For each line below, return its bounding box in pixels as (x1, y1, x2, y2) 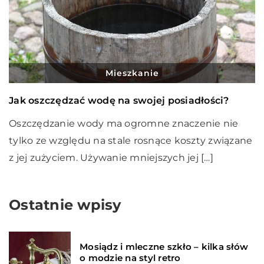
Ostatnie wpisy (9, 196, 121, 213)
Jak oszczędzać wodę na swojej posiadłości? (9, 94, 229, 106)
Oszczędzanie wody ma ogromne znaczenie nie (9, 117, 239, 129)
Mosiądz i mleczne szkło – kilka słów (80, 240, 248, 252)
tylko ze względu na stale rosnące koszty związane (9, 134, 253, 146)
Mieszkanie (105, 67, 159, 78)
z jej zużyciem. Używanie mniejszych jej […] (9, 151, 213, 163)
